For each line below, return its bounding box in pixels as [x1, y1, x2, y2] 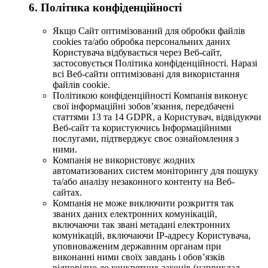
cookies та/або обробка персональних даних [53, 36, 230, 47]
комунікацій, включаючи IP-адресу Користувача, [53, 230, 251, 240]
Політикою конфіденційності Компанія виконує [53, 90, 248, 100]
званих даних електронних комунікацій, [53, 208, 217, 219]
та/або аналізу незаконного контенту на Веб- [53, 176, 234, 187]
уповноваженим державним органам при [53, 240, 221, 251]
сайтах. [53, 187, 82, 197]
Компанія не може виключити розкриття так [53, 197, 234, 208]
